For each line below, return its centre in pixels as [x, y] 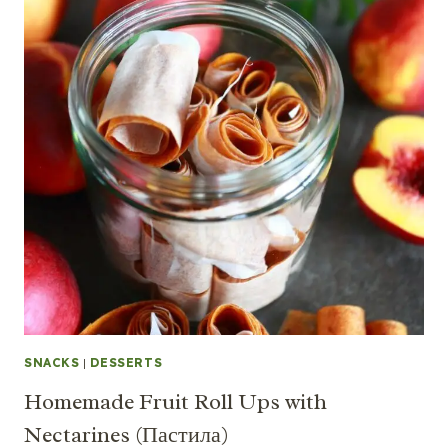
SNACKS [52, 362]
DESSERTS [126, 362]
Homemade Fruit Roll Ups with [175, 401]
